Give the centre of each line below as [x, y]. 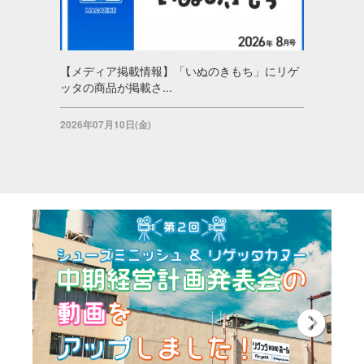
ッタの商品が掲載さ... [116, 87]
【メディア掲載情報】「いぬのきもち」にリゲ [180, 70]
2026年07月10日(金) [106, 124]
